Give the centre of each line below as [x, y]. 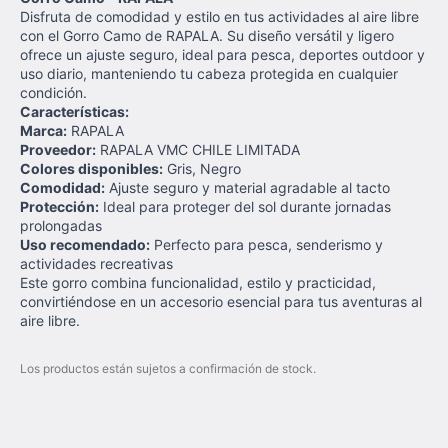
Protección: [59, 206]
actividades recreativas [96, 263]
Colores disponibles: [91, 168]
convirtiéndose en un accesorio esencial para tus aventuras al [221, 301]
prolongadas [61, 225]
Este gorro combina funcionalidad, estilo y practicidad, [198, 282]
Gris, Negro [202, 168]
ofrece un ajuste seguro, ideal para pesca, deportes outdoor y [222, 54]
